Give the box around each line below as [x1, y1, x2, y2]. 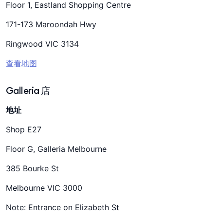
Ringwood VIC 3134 [6, 39, 79, 49]
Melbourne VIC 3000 [6, 183, 82, 193]
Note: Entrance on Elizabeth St [6, 202, 119, 212]
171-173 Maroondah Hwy [6, 19, 96, 29]
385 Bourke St [6, 163, 59, 173]
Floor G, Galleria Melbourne [6, 144, 107, 154]
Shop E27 [6, 125, 41, 134]
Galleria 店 [6, 85, 50, 96]
